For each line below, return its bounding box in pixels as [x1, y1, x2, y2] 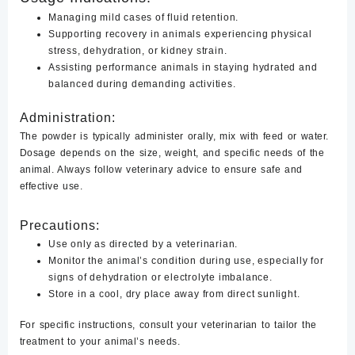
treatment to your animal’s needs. [20, 336, 181, 347]
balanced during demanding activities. [48, 78, 236, 90]
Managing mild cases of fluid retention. [48, 12, 239, 23]
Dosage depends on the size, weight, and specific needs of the [20, 147, 325, 158]
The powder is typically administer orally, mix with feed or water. [20, 131, 329, 142]
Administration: [20, 111, 116, 124]
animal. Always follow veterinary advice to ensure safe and [20, 164, 303, 175]
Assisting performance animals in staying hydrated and [48, 62, 318, 73]
